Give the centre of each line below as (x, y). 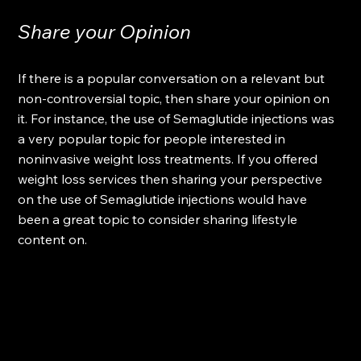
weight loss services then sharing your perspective (172, 178)
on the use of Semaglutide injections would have (164, 199)
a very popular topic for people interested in (154, 138)
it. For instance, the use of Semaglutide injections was (178, 118)
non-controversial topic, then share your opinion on (176, 98)
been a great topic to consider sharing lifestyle (160, 219)
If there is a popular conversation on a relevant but (173, 78)
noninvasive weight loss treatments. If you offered (170, 158)
